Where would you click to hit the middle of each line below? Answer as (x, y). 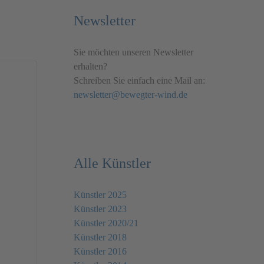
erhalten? (90, 67)
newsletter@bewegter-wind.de (131, 95)
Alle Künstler (112, 164)
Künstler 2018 (100, 237)
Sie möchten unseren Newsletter (133, 52)
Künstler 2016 (100, 252)
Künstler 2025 (100, 195)
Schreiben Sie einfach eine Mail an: (139, 81)
